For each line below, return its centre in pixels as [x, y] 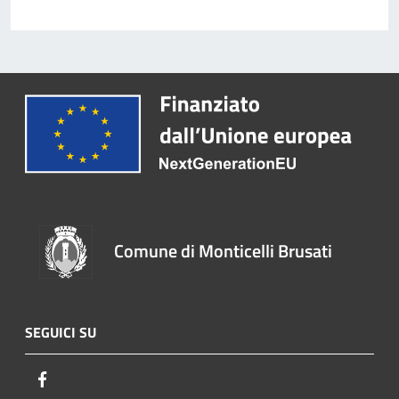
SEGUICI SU [61, 332]
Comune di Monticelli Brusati [224, 250]
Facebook [80, 378]
